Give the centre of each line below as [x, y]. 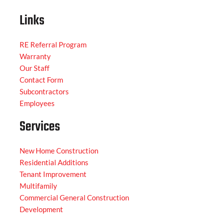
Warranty [35, 56]
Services [40, 127]
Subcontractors [44, 92]
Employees [37, 103]
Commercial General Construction [74, 198]
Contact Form [41, 80]
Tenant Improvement [53, 174]
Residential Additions [54, 163]
